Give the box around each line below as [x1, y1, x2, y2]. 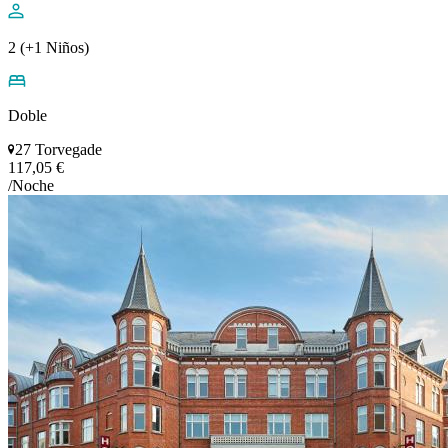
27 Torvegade [15, 140, 102, 158]
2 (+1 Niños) [8, 38, 89, 56]
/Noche [8, 176, 54, 194]
